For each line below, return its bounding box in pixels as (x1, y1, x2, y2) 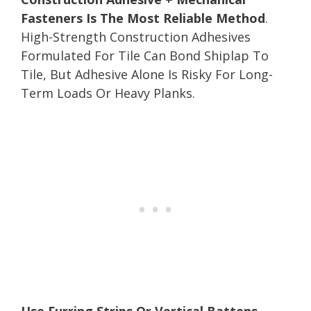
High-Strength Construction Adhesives (21, 28, 251, 45)
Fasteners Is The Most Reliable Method (21, 9, 265, 26)
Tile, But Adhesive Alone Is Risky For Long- (21, 65, 273, 83)
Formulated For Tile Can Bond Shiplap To (21, 47, 269, 64)
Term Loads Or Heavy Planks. (21, 84, 195, 101)
